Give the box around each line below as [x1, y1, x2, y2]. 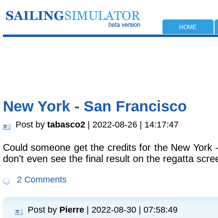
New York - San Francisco [3, 98, 187, 115]
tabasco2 [47, 119, 85, 129]
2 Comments [15, 174, 67, 184]
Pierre [59, 204, 84, 215]
